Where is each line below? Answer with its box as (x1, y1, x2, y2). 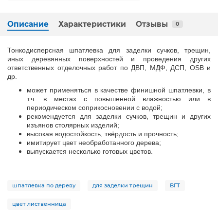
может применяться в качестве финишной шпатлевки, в (27, 86, 211, 94)
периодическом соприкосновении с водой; (27, 103, 163, 111)
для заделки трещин (92, 182, 153, 189)
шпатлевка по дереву (12, 182, 75, 189)
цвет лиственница (12, 200, 66, 207)
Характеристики (58, 19, 126, 29)
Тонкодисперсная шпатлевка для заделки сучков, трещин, (7, 46, 211, 54)
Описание (7, 19, 49, 29)
